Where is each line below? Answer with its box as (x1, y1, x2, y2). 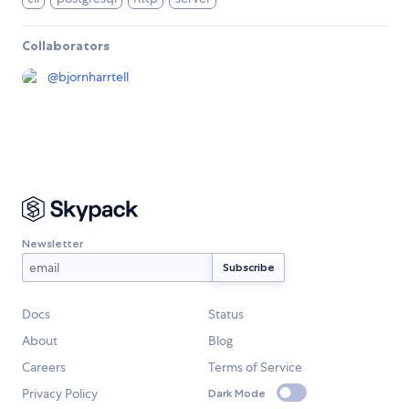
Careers (22, 359, 66, 376)
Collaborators (22, 37, 110, 55)
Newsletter (22, 236, 83, 250)
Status (208, 306, 244, 323)
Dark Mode (208, 385, 266, 400)
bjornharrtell (58, 68, 129, 86)
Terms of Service (208, 359, 302, 376)
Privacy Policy (22, 385, 98, 403)
